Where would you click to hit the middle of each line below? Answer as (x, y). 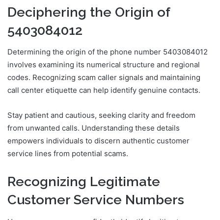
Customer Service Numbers (96, 200)
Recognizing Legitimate (84, 182)
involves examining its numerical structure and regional (104, 65)
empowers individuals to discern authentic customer (98, 141)
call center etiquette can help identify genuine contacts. (104, 90)
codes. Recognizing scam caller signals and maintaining (104, 78)
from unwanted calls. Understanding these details (94, 128)
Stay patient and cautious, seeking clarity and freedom (101, 115)
